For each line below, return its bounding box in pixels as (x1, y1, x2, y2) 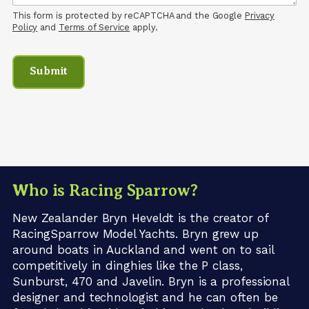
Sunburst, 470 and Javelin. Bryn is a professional (12, 275, 290, 289)
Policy (12, 22, 38, 32)
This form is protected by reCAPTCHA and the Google (12, 10, 245, 21)
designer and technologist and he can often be (12, 290, 278, 305)
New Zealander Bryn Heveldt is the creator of (12, 211, 268, 226)
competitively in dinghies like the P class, (12, 259, 243, 273)
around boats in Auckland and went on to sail (12, 243, 274, 257)
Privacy (244, 10, 275, 21)
